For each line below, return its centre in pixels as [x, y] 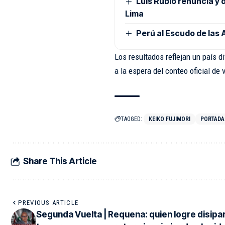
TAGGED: [131, 119]
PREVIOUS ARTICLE [48, 203]
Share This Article [60, 161]
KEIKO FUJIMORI [169, 119]
